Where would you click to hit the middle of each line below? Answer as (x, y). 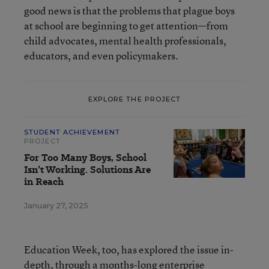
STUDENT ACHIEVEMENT (72, 132)
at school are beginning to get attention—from (126, 26)
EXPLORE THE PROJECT (134, 99)
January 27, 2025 (56, 206)
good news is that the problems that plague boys (129, 11)
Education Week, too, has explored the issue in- (129, 250)
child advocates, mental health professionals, (125, 41)
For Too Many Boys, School (85, 158)
